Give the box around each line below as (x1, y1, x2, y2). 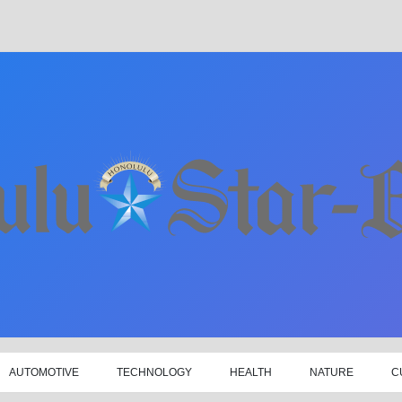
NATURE (309, 365, 354, 379)
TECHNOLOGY (117, 365, 193, 379)
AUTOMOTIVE (9, 365, 80, 379)
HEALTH (229, 365, 272, 379)
